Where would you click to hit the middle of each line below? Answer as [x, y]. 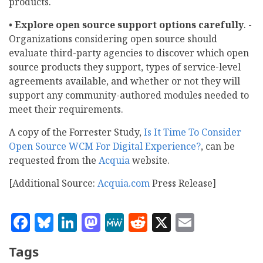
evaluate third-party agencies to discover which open [129, 53]
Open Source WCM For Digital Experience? [105, 146]
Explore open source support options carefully [129, 25]
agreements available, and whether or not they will [124, 81]
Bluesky [89, 220]
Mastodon [145, 220]
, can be [218, 146]
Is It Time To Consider [193, 132]
